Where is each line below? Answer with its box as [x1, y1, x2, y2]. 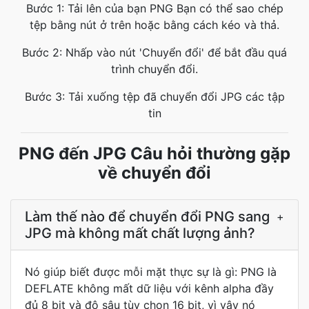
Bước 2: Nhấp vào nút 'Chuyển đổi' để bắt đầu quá [22, 46, 287, 59]
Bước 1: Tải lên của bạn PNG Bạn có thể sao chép [26, 1, 283, 15]
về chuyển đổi [98, 163, 211, 183]
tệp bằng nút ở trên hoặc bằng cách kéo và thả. [30, 18, 279, 32]
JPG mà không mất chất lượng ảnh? [25, 225, 255, 241]
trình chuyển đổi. [111, 62, 198, 76]
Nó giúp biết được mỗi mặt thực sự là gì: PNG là [25, 265, 277, 279]
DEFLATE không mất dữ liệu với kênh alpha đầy [25, 281, 274, 295]
